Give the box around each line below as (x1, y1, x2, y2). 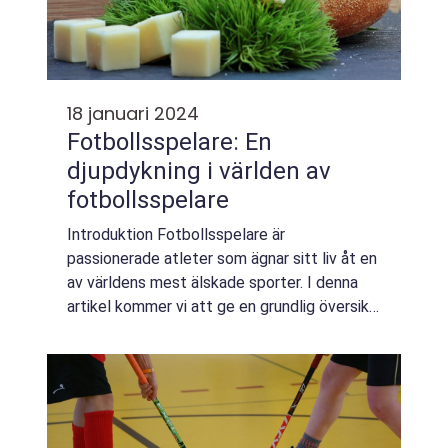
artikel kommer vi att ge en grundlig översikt (67, 297, 376, 316)
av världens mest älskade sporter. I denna (67, 273, 358, 292)
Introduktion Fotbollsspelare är (67, 225, 285, 244)
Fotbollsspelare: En (67, 128, 272, 156)
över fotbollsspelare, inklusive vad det (67, 321, 335, 340)
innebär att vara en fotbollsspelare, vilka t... (67, 345, 368, 364)
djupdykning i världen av (67, 157, 331, 185)
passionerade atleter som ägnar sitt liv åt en (67, 249, 377, 268)
